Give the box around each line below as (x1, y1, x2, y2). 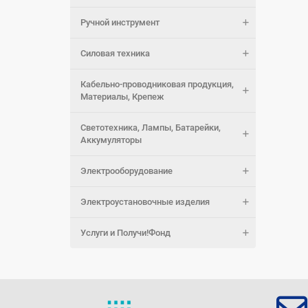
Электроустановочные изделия (80, 197, 210, 207)
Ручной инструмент (80, 17, 159, 27)
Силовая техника (80, 48, 150, 58)
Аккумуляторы (80, 135, 142, 145)
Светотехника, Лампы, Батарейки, (80, 122, 221, 133)
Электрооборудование (80, 166, 173, 176)
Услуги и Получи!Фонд (80, 228, 170, 238)
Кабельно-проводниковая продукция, (80, 79, 234, 89)
